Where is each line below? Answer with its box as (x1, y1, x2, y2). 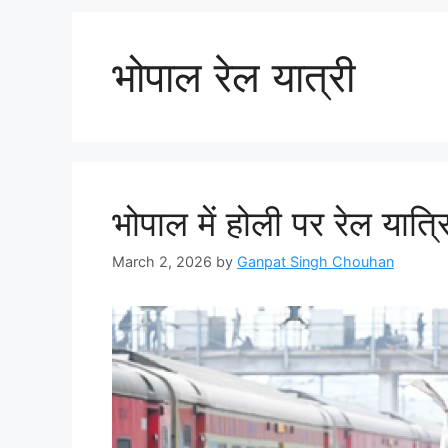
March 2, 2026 (112, 252, 212, 270)
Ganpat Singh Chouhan (237, 252, 394, 270)
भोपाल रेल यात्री (112, 50, 355, 102)
